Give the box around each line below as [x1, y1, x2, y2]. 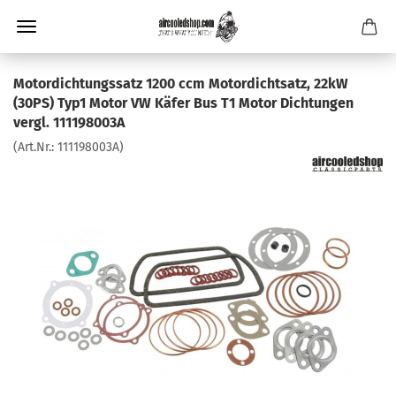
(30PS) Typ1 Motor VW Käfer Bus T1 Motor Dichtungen [13, 95, 354, 111]
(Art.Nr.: [13, 140, 57, 155]
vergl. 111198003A [13, 114, 125, 131]
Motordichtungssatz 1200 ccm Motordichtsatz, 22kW [13, 75, 348, 92]
